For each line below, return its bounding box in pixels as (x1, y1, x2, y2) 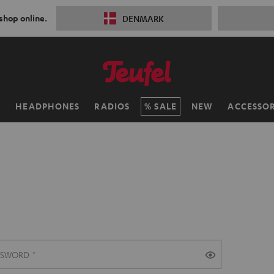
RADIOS (94, 100, 130, 112)
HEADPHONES (15, 100, 80, 112)
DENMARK (122, 13, 164, 24)
